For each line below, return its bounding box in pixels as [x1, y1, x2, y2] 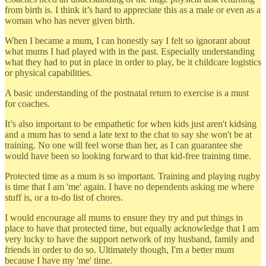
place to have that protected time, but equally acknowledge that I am [5, 223, 259, 233]
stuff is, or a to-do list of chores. [5, 192, 123, 202]
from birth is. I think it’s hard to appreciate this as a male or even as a [5, 4, 261, 15]
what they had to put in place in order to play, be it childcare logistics [5, 56, 261, 67]
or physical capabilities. [5, 67, 92, 78]
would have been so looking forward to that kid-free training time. [5, 150, 251, 161]
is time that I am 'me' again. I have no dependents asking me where [5, 181, 254, 192]
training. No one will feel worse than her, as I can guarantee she [5, 140, 242, 150]
